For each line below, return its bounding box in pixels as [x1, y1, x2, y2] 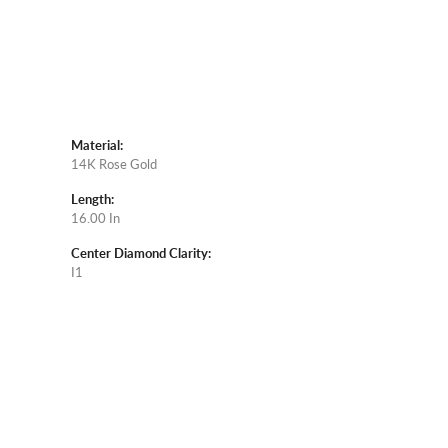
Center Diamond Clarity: [71, 244, 211, 263]
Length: [71, 190, 114, 209]
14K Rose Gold [71, 155, 157, 174]
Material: [71, 136, 123, 155]
